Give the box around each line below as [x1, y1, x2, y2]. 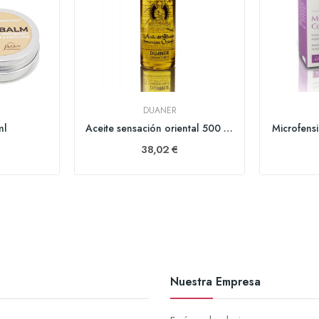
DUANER [142, 104, 177, 117]
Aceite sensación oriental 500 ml [224, 121, 233, 135]
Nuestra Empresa [170, 273, 261, 290]
